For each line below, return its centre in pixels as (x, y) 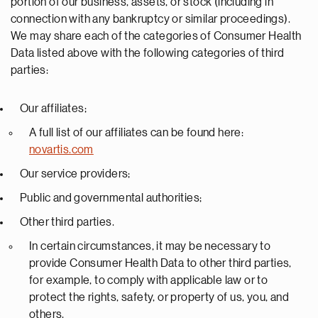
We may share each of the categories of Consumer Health (156, 36)
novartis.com (61, 150)
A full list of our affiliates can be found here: (137, 133)
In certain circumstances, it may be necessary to (150, 246)
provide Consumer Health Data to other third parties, (160, 263)
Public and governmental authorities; (111, 198)
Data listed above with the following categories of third (148, 53)
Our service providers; (75, 174)
